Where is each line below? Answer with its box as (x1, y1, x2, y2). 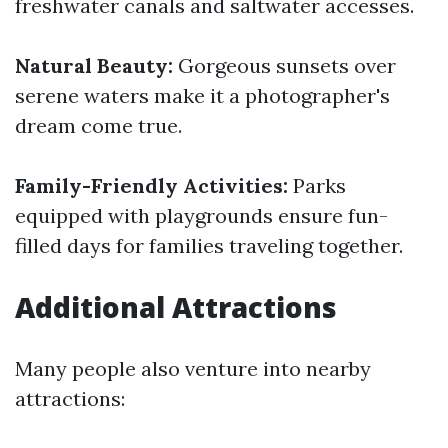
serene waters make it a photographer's (15, 83, 390, 108)
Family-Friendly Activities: (15, 173, 288, 198)
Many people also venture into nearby (15, 356, 371, 381)
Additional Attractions (15, 288, 337, 326)
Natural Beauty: (15, 53, 173, 78)
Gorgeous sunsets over (173, 53, 396, 78)
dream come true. (15, 113, 182, 138)
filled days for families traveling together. (15, 233, 403, 258)
